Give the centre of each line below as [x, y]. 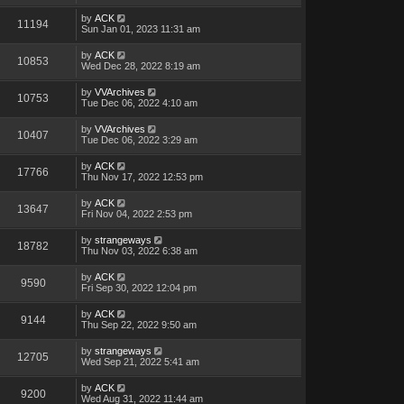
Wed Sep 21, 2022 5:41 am [140, 362]
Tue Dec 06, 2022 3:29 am [139, 140]
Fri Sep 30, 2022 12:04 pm [138, 288]
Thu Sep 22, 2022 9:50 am [138, 325]
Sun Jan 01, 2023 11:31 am [140, 29]
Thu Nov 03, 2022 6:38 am [139, 251]
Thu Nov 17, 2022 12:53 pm [142, 177]
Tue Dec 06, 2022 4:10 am [139, 103]
